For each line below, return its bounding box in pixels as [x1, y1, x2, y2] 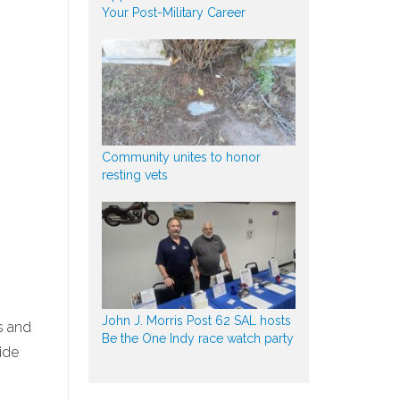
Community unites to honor [101, 150, 261, 165]
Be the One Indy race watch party [101, 330, 294, 346]
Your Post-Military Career [101, 5, 246, 20]
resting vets [101, 168, 168, 183]
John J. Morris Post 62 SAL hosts [101, 312, 291, 328]
